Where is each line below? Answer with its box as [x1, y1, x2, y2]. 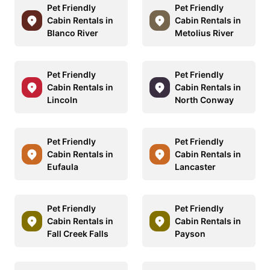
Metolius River [175, 28, 234, 38]
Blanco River [47, 28, 98, 38]
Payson [175, 228, 206, 239]
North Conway [175, 95, 234, 105]
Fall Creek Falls [47, 228, 108, 239]
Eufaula [47, 162, 78, 172]
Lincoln [47, 95, 78, 105]
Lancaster [175, 162, 216, 172]
